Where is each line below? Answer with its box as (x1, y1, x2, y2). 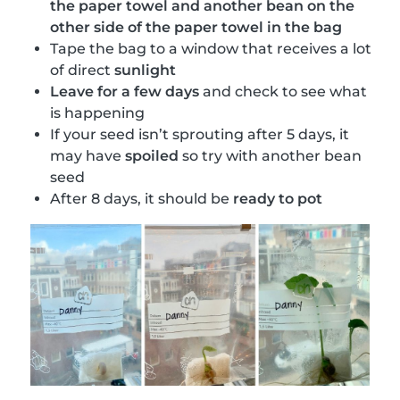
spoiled (125, 147, 179, 165)
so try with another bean (179, 147, 362, 165)
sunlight (114, 62, 176, 79)
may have (50, 147, 125, 165)
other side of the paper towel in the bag (50, 19, 342, 37)
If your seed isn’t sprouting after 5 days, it (50, 126, 349, 144)
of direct (50, 62, 114, 79)
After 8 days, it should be (50, 190, 233, 208)
